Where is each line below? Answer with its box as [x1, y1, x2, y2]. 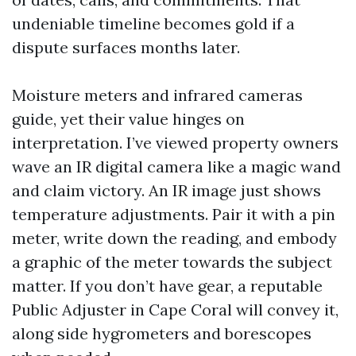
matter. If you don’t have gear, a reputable [12, 276, 323, 296]
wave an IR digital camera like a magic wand [12, 157, 341, 176]
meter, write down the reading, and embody [12, 228, 337, 248]
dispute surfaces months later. [12, 37, 240, 57]
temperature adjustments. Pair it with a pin [12, 204, 335, 224]
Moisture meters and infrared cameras [12, 85, 303, 105]
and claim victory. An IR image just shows [12, 180, 321, 200]
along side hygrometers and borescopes [12, 323, 311, 343]
